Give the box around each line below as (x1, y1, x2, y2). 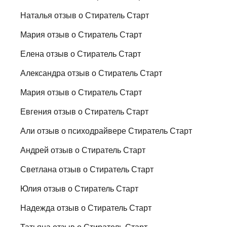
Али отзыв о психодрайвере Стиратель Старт (20, 126, 193, 135)
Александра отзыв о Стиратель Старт (20, 68, 163, 78)
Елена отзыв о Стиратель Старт (20, 49, 141, 58)
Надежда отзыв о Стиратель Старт (20, 203, 152, 212)
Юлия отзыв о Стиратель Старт (20, 184, 139, 193)
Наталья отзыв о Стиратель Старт (20, 11, 149, 20)
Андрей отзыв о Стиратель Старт (20, 145, 146, 155)
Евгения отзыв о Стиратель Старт (20, 107, 149, 116)
